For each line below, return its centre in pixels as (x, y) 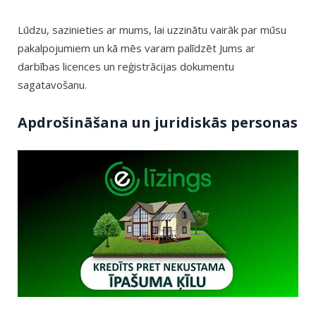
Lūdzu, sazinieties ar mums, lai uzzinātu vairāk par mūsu (152, 30)
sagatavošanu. (52, 85)
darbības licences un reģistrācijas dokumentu (126, 67)
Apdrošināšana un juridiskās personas (158, 123)
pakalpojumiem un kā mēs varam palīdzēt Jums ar (136, 48)
